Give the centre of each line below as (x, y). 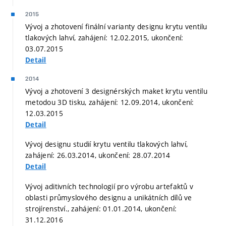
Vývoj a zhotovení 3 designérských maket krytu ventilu (116, 91)
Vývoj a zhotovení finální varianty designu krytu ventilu (116, 26)
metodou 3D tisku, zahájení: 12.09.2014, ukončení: (110, 102)
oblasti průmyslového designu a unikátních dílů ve (109, 197)
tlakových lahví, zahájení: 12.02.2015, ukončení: (104, 37)
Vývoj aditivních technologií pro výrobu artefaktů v (109, 186)
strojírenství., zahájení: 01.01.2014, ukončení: (101, 208)
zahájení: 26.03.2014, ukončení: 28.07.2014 (98, 155)
